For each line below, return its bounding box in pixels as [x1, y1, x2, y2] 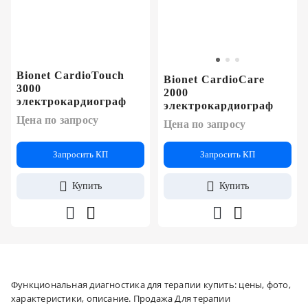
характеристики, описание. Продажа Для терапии [11, 291, 230, 305]
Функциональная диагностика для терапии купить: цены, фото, [11, 278, 291, 291]
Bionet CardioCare [164, 73, 265, 85]
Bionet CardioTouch [16, 69, 124, 81]
